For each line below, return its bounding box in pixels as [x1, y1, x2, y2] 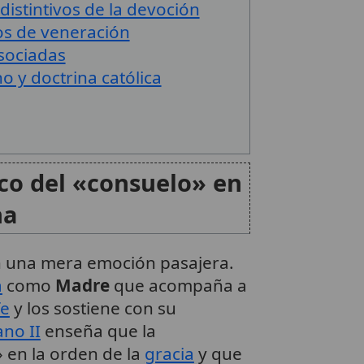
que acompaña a [109, 273, 247, 297]
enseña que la [40, 318, 156, 342]
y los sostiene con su [9, 296, 176, 319]
